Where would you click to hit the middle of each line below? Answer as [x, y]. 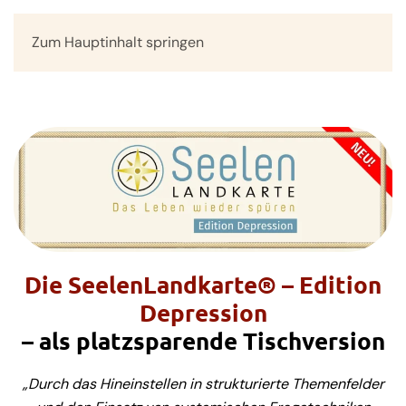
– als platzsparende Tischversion [203, 341]
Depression [203, 313]
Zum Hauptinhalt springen [118, 42]
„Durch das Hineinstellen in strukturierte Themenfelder [203, 384]
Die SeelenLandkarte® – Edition [203, 285]
